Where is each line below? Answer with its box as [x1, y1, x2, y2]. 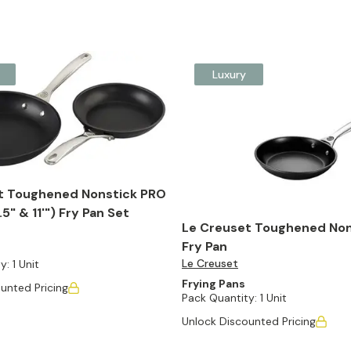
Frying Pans [182, 276, 245, 291]
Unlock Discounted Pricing [182, 313, 316, 328]
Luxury [212, 67, 246, 81]
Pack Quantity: [182, 290, 257, 305]
